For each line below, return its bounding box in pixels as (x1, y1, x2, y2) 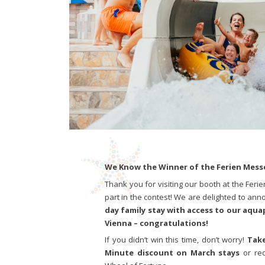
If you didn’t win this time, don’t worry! (105, 234, 247, 245)
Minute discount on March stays (105, 247, 240, 258)
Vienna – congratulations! (105, 217, 208, 228)
